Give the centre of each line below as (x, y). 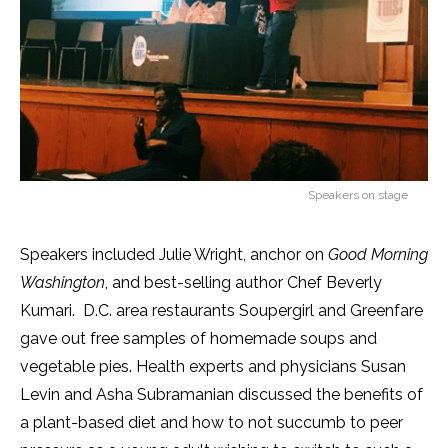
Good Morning (378, 254)
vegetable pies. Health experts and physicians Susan (213, 366)
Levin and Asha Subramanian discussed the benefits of (221, 394)
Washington (62, 282)
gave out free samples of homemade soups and (198, 338)
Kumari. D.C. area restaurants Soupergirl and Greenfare (221, 310)
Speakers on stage (358, 195)
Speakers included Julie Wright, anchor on (174, 254)
